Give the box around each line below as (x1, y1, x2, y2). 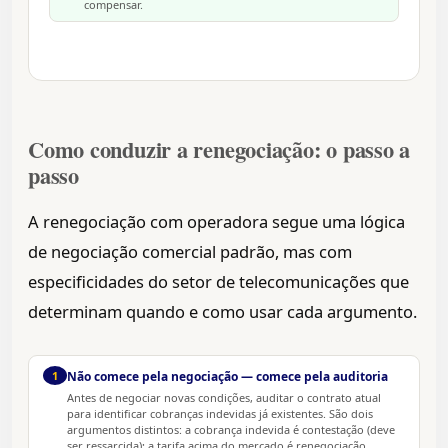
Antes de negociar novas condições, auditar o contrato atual (67, 390, 381, 406)
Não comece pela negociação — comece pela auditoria (67, 368, 388, 386)
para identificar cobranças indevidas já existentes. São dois (67, 406, 373, 422)
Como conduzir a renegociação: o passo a (28, 133, 411, 167)
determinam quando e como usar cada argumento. (28, 300, 417, 324)
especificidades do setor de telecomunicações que (28, 270, 409, 294)
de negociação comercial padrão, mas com (28, 240, 352, 264)
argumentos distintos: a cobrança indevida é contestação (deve (67, 422, 395, 438)
